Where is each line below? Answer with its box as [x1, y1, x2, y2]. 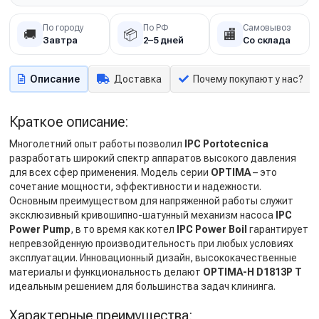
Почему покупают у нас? [193, 73, 303, 85]
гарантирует [247, 224, 308, 235]
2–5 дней [142, 34, 184, 46]
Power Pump [9, 224, 70, 235]
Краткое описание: [9, 113, 128, 130]
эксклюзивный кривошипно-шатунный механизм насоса [9, 209, 273, 221]
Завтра [43, 34, 78, 46]
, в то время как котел [70, 224, 177, 235]
